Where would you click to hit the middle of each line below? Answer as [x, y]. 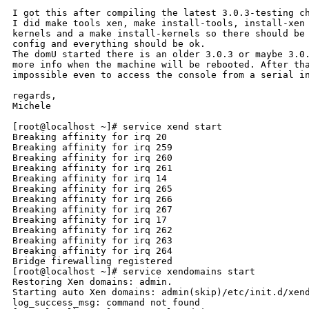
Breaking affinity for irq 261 [92, 168]
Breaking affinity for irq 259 [92, 148]
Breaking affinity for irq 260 [92, 158]
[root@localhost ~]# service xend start [117, 127]
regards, [34, 96]
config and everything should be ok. [109, 44]
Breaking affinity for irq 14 [90, 179]
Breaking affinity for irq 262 [92, 230]
